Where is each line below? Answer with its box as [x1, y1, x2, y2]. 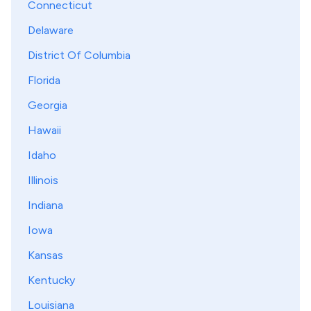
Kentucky [28, 274, 75, 287]
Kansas [28, 249, 63, 262]
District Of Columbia [28, 49, 131, 62]
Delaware [28, 24, 74, 37]
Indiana [28, 199, 63, 212]
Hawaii [28, 124, 61, 137]
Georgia [28, 99, 67, 112]
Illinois [28, 174, 58, 187]
